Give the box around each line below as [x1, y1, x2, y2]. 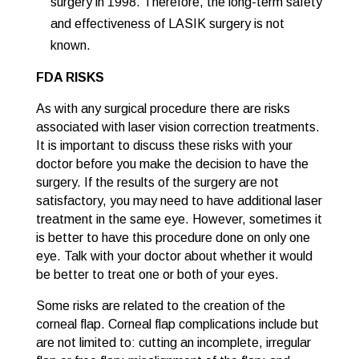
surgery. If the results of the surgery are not [35, 175, 279, 189]
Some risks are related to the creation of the [35, 299, 285, 313]
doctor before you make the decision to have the [35, 157, 309, 171]
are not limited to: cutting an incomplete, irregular [35, 336, 311, 349]
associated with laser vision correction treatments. [35, 120, 320, 134]
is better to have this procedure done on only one [35, 231, 310, 244]
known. [50, 38, 91, 52]
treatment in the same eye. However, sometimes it [35, 212, 322, 226]
